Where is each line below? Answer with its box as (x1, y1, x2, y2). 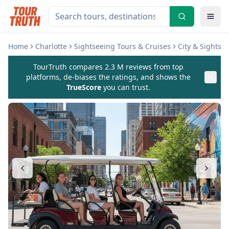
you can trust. (101, 82, 150, 92)
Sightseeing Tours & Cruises (74, 41, 171, 51)
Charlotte (35, 41, 67, 51)
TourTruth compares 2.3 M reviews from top (33, 62, 184, 72)
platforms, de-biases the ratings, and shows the (26, 72, 191, 82)
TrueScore (66, 82, 101, 92)
